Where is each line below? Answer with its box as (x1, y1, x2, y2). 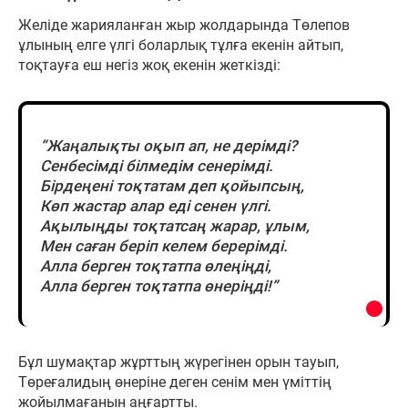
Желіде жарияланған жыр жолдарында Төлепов (18, 15, 350, 34)
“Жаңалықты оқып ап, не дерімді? (40, 136, 297, 155)
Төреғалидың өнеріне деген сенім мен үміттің (18, 372, 331, 391)
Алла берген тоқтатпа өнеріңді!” (40, 276, 278, 295)
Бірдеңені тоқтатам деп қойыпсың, (40, 176, 304, 195)
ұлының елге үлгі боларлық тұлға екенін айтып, (18, 36, 343, 54)
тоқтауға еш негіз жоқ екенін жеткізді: (18, 56, 280, 74)
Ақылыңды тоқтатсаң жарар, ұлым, (40, 216, 310, 235)
